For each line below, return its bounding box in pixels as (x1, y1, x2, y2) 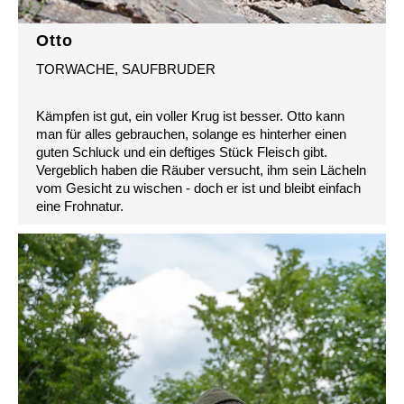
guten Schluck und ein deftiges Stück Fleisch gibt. (36, 144, 327, 161)
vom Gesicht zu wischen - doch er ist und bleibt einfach (36, 180, 361, 197)
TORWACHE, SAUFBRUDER (36, 61, 216, 78)
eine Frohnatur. (36, 198, 124, 215)
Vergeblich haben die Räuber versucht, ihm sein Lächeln (36, 162, 366, 179)
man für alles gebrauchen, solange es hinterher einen (36, 126, 346, 142)
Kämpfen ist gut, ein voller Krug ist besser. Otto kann (36, 108, 344, 124)
